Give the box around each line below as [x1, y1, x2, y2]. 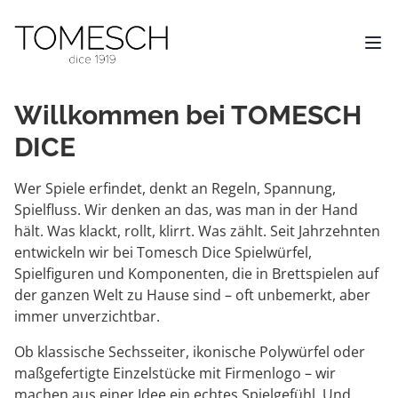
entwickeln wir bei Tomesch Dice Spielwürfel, [14, 243, 312, 262]
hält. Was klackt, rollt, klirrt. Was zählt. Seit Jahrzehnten [14, 221, 380, 241]
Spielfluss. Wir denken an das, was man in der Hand [14, 200, 358, 219]
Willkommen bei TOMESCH [14, 99, 362, 131]
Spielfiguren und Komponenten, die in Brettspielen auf [14, 264, 378, 283]
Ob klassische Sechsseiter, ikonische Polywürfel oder [14, 342, 365, 362]
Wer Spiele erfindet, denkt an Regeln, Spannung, [14, 179, 336, 198]
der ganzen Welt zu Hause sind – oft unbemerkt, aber [14, 285, 370, 305]
